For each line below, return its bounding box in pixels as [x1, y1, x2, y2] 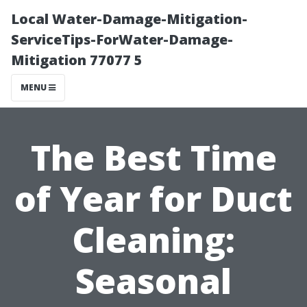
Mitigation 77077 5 [11, 51, 143, 69]
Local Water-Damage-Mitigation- [11, 10, 247, 28]
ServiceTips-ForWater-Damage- [11, 30, 233, 49]
